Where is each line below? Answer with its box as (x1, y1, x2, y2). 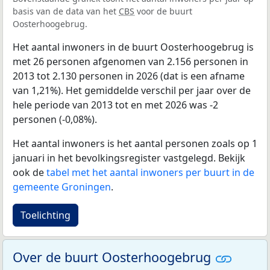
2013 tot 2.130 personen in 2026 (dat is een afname (13, 69, 245, 83)
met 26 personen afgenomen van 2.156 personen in (13, 54, 248, 68)
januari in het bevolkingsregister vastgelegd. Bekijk (13, 151, 245, 165)
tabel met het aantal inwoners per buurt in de (46, 165, 254, 179)
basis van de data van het (13, 5, 119, 17)
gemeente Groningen (13, 180, 111, 193)
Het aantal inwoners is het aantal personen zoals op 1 (13, 136, 257, 150)
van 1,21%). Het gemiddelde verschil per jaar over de (13, 83, 251, 97)
